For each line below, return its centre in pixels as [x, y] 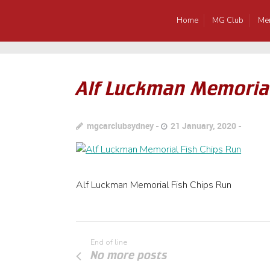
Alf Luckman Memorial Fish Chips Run [154, 185]
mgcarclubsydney [121, 125]
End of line [109, 242]
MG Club [228, 20]
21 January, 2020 [204, 125]
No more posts [129, 255]
